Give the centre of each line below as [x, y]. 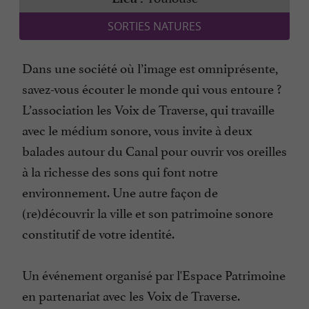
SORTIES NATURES [154, 27]
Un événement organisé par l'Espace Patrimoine [154, 274]
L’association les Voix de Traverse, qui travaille [148, 109]
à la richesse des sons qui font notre [120, 171]
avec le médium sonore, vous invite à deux [137, 129]
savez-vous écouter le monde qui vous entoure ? [152, 88]
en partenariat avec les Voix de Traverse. [131, 295]
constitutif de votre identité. [98, 233]
